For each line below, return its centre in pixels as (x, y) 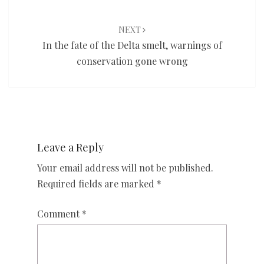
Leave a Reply (70, 148)
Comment (60, 214)
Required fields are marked (97, 184)
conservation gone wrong (132, 61)
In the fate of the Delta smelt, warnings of (132, 45)
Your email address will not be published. (125, 168)
